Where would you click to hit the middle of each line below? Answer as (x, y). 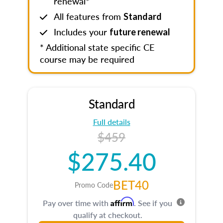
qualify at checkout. (108, 215)
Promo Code (94, 185)
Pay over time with (77, 203)
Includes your (82, 32)
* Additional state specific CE (97, 47)
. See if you (153, 203)
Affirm (122, 202)
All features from (89, 16)
